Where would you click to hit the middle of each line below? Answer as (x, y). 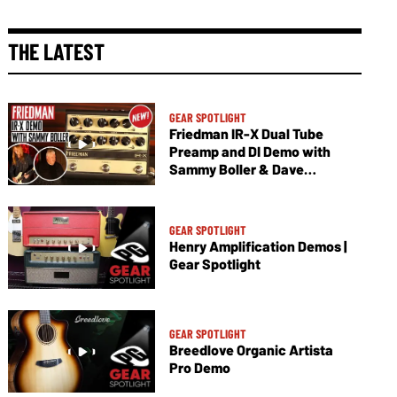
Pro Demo (199, 368)
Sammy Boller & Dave (236, 169)
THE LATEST (57, 51)
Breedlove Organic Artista (251, 350)
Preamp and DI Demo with (249, 152)
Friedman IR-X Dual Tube (246, 134)
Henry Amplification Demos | (257, 246)
